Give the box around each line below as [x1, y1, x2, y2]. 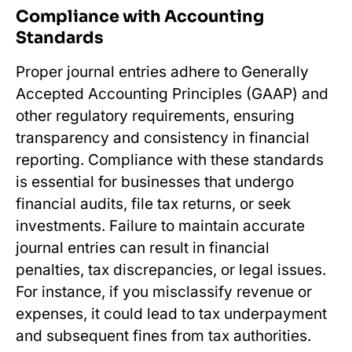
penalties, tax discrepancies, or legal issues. [16, 260, 326, 279]
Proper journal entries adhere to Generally [16, 62, 309, 81]
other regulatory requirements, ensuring [16, 106, 295, 125]
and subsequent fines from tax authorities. [16, 326, 311, 345]
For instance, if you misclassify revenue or [16, 282, 312, 301]
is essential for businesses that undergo [16, 172, 294, 191]
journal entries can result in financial [16, 238, 269, 257]
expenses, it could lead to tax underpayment [16, 304, 327, 323]
